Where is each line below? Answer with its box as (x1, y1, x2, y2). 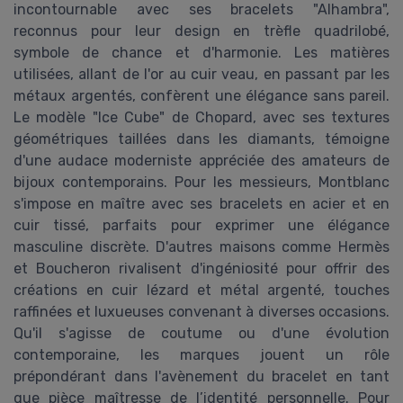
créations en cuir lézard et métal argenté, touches (13, 282, 390, 300)
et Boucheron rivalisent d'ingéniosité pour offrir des (13, 260, 390, 278)
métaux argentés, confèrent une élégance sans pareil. (13, 87, 390, 105)
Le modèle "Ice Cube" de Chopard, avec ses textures (13, 109, 390, 127)
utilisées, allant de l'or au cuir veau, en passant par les (13, 66, 390, 84)
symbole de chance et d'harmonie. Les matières (13, 44, 390, 62)
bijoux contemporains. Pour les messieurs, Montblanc (13, 174, 390, 192)
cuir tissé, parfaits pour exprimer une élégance (13, 217, 390, 235)
